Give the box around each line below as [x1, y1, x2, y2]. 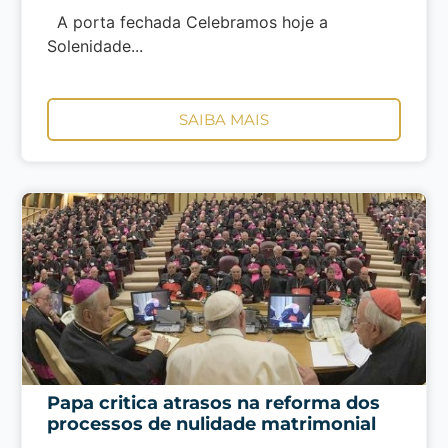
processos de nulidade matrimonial [46, 412, 376, 435]
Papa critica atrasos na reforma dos [46, 391, 380, 414]
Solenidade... [46, 36, 143, 57]
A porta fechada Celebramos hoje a [46, 12, 328, 33]
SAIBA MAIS [178, 109, 269, 129]
